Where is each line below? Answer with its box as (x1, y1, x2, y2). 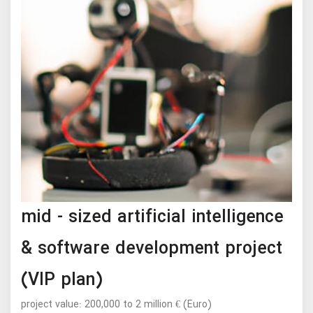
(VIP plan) (21, 266, 103, 294)
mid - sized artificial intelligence (21, 203, 284, 231)
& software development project (21, 235, 282, 263)
